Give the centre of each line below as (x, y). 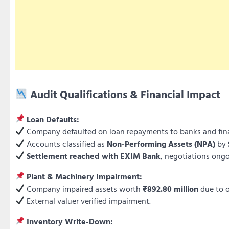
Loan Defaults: (53, 119)
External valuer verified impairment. (88, 201)
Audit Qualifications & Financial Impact (125, 94)
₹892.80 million (171, 188)
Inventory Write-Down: (70, 221)
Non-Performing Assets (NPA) (161, 143)
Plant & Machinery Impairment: (85, 176)
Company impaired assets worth (84, 188)
